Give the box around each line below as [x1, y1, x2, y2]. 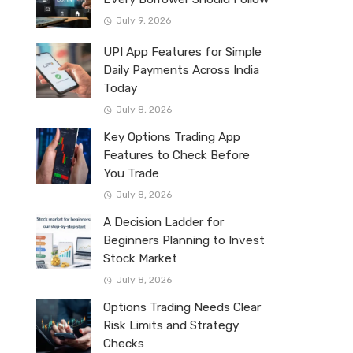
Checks [103, 336, 144, 351]
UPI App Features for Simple [103, 45, 262, 59]
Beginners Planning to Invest [103, 233, 265, 248]
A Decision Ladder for [103, 215, 224, 230]
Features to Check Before [103, 148, 250, 163]
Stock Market [103, 251, 177, 266]
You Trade [103, 166, 159, 181]
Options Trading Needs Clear [103, 300, 261, 315]
